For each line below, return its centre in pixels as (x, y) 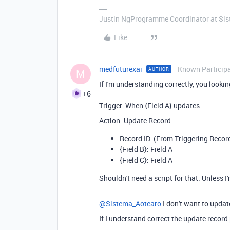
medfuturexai (121, 69)
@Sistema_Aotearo (130, 204)
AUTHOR (159, 69)
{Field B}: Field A (146, 149)
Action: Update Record (135, 121)
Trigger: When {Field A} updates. (150, 106)
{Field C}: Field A (146, 160)
